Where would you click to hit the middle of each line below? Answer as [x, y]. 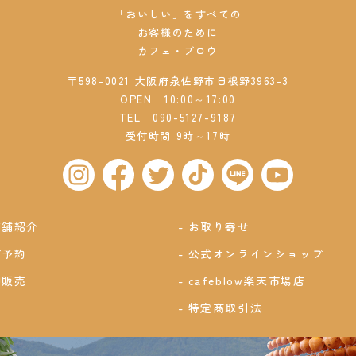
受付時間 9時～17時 [178, 135]
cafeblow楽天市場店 [247, 280]
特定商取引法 [225, 307]
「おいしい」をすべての [178, 14]
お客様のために [178, 32]
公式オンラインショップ [256, 253]
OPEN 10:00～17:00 [178, 99]
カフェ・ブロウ [178, 50]
